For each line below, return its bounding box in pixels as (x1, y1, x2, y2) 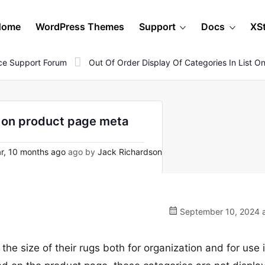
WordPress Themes (35, 21, 124, 33)
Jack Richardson (98, 147, 162, 157)
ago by (66, 147, 98, 157)
